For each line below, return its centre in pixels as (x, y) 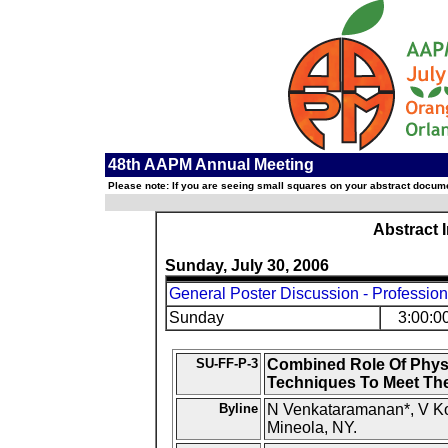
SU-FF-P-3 (226, 363)
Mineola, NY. (311, 427)
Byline (238, 408)
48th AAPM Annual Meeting (210, 164)
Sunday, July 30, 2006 (247, 265)
